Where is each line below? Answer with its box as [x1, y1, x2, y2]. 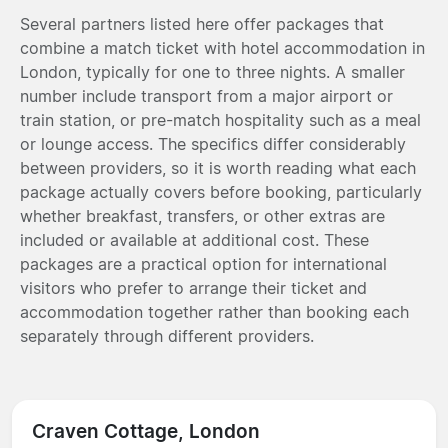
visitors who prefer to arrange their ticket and [20, 277, 367, 298]
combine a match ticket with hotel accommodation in [20, 37, 425, 58]
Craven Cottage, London [32, 418, 260, 443]
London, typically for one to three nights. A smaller [20, 61, 405, 82]
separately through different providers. [20, 325, 314, 346]
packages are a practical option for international [20, 253, 387, 274]
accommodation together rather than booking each [20, 301, 409, 322]
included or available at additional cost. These [20, 229, 369, 250]
